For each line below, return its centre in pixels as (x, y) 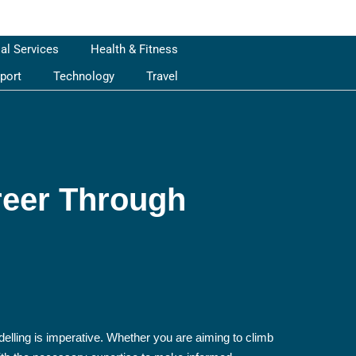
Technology (83, 76)
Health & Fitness (134, 49)
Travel (162, 76)
